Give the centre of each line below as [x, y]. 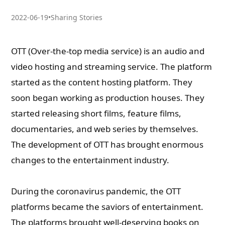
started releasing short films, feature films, [96, 113]
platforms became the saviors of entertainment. [107, 207]
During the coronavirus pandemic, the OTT [96, 191]
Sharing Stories [77, 17]
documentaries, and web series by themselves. [105, 129]
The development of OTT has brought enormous [107, 144]
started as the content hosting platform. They [102, 82]
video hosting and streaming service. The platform [112, 67]
